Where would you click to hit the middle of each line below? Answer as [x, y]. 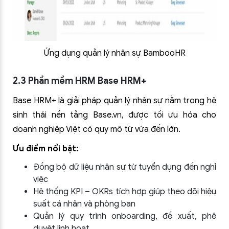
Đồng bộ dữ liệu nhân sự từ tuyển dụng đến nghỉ [125, 167]
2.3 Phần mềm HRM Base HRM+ [79, 81]
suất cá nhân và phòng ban [84, 204]
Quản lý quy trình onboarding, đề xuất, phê [125, 216]
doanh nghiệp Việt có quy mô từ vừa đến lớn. [97, 129]
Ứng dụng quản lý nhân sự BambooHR [114, 53]
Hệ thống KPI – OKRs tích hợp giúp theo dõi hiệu [125, 192]
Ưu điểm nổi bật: [46, 149]
